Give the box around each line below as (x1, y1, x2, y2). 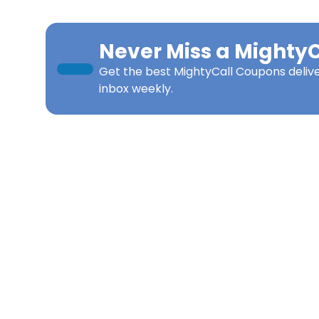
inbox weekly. (99, 80, 173, 97)
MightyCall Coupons (174, 63, 286, 80)
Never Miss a (99, 38, 234, 66)
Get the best (99, 63, 174, 80)
